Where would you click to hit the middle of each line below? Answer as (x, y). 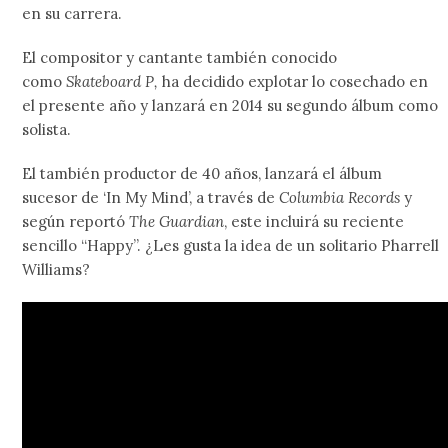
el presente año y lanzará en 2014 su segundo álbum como (230, 105)
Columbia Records (342, 197)
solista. (47, 129)
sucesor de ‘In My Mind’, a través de (151, 197)
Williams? (56, 269)
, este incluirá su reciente (314, 221)
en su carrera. (72, 13)
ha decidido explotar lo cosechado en (293, 81)
